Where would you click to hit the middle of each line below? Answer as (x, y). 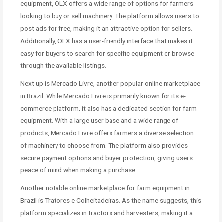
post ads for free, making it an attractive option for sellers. (107, 28)
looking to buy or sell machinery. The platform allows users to (110, 16)
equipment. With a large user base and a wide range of (100, 120)
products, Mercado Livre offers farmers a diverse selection (107, 133)
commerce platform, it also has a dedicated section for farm (109, 108)
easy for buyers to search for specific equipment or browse (108, 53)
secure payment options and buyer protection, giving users (107, 157)
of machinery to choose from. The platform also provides (104, 145)
